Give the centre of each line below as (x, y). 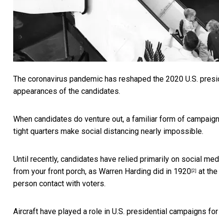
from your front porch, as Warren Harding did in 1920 (102, 172)
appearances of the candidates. (67, 91)
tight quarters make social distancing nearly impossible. (108, 131)
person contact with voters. (59, 184)
